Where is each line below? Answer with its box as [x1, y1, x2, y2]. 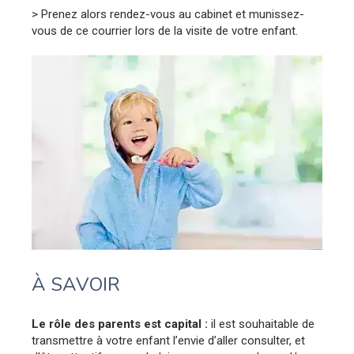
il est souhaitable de [211, 316, 314, 331]
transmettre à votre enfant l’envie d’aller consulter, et [32, 333, 305, 348]
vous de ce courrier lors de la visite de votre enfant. [32, 23, 298, 38]
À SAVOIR [32, 271, 120, 297]
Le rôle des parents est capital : [32, 316, 211, 331]
